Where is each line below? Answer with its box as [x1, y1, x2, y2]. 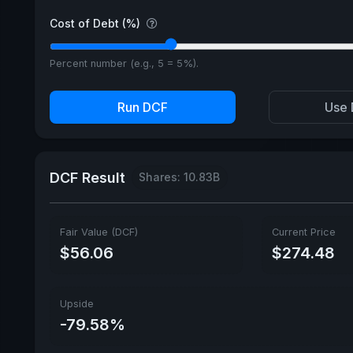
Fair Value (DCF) [59, 226, 138, 239]
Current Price [272, 226, 336, 239]
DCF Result [49, 169, 125, 186]
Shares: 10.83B [139, 170, 221, 184]
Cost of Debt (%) [49, 17, 143, 31]
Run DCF [117, 99, 168, 116]
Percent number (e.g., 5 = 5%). [49, 58, 199, 70]
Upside [59, 297, 94, 310]
